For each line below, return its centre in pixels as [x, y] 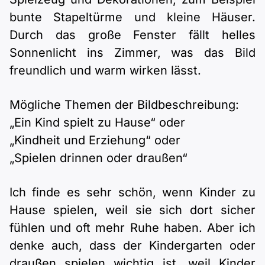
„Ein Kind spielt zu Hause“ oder [97, 122]
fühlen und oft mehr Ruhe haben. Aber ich [132, 228]
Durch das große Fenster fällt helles [132, 35]
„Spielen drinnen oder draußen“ [98, 158]
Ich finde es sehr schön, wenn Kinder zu [132, 192]
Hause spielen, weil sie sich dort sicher [132, 210]
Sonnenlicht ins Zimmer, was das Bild [132, 53]
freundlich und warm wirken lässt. [105, 70]
